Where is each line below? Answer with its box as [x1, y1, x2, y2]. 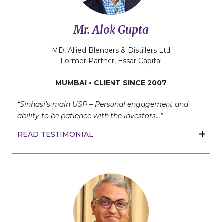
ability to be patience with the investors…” [17, 111, 163, 121]
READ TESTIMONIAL [17, 130, 93, 139]
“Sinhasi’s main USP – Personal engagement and [17, 100, 188, 109]
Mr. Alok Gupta [73, 23, 149, 37]
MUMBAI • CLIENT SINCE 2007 [55, 78, 166, 88]
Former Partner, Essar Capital [60, 56, 162, 66]
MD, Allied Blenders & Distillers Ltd [52, 46, 170, 55]
